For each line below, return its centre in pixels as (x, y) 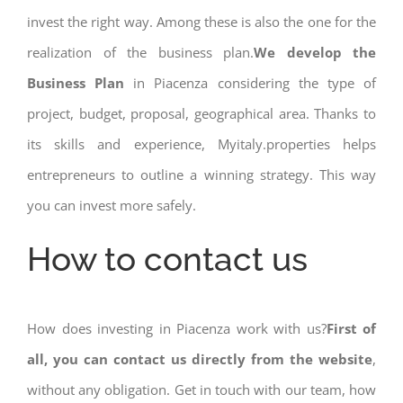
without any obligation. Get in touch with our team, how (201, 389)
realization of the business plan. (140, 52)
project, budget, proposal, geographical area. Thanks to (201, 113)
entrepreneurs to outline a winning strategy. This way (201, 174)
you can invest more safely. (112, 205)
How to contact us (167, 259)
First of (351, 328)
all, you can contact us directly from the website (200, 358)
